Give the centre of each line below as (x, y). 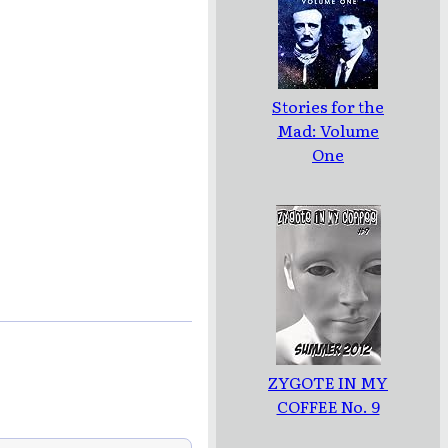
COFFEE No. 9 (328, 405)
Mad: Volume (328, 130)
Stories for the (328, 106)
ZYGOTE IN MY (328, 381)
